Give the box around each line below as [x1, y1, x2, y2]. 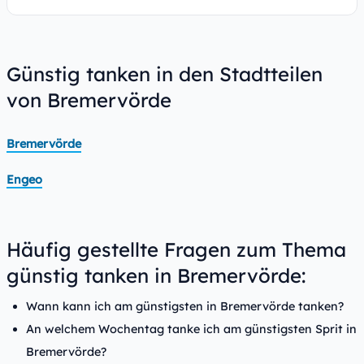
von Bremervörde [6, 88, 171, 112]
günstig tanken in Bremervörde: [6, 263, 305, 288]
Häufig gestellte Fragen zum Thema [6, 237, 346, 262]
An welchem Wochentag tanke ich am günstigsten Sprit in [26, 322, 357, 336]
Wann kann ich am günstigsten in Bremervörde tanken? [26, 299, 344, 314]
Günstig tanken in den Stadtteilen [6, 62, 323, 86]
